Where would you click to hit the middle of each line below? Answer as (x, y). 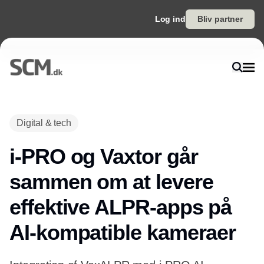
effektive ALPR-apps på (121, 207)
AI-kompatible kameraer (123, 232)
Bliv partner (220, 19)
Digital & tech (44, 123)
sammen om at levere (111, 182)
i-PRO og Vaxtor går (104, 156)
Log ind (170, 19)
